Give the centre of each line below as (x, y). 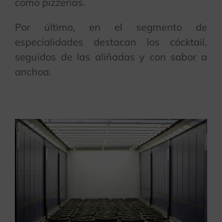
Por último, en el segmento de (111, 27)
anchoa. (33, 71)
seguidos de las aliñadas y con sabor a (111, 56)
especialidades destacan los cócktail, (111, 42)
